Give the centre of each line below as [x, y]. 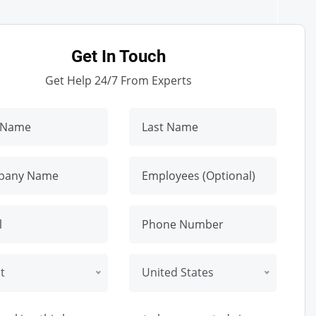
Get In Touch [119, 56]
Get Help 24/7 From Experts [119, 80]
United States [178, 272]
